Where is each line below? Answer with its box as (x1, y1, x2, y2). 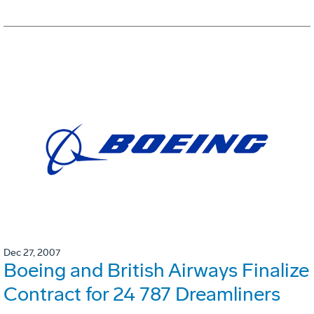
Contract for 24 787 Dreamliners (4, 282, 280, 306)
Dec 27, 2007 (4, 247, 60, 259)
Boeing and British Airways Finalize (4, 259, 309, 282)
